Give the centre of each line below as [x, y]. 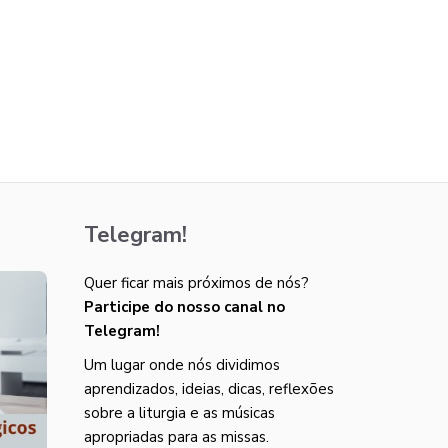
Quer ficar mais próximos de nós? [196, 283]
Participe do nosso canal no [184, 307]
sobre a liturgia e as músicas [179, 413]
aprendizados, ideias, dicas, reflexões [208, 389]
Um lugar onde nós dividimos [181, 365]
